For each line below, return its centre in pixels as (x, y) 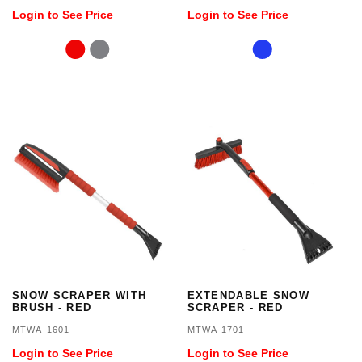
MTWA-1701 (216, 329)
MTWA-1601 (41, 329)
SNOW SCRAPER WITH (80, 295)
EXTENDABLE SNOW (248, 295)
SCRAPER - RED (235, 307)
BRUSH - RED (52, 307)
